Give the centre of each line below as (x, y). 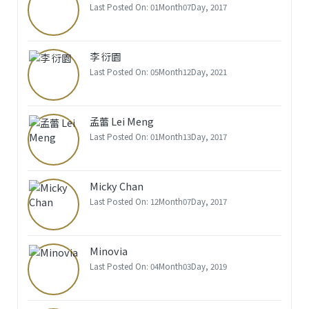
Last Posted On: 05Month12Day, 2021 (158, 71)
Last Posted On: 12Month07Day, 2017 (158, 201)
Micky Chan (116, 186)
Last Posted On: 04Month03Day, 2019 (158, 266)
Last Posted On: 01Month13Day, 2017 (158, 136)
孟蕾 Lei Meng (121, 121)
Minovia (108, 251)
